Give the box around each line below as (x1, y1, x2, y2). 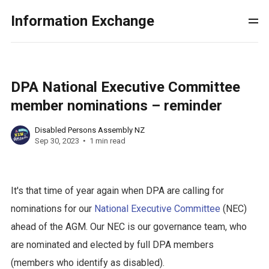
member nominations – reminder (10, 97, 222, 114)
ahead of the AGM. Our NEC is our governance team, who (10, 221, 247, 232)
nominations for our (10, 203, 94, 214)
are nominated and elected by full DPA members (10, 239, 214, 250)
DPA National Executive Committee (10, 79, 240, 95)
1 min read (89, 136, 125, 145)
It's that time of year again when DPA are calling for (10, 185, 224, 196)
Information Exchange (10, 13, 154, 29)
